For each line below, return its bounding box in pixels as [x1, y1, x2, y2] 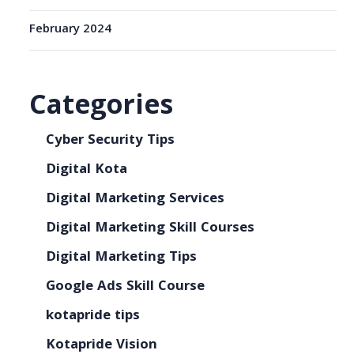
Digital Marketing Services [46, 188, 225, 211]
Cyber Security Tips [46, 130, 175, 153]
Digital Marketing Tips [46, 247, 198, 269]
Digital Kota [46, 159, 128, 182]
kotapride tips [46, 305, 141, 328]
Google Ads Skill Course [46, 276, 205, 299]
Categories [29, 85, 174, 131]
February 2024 [29, 20, 112, 40]
